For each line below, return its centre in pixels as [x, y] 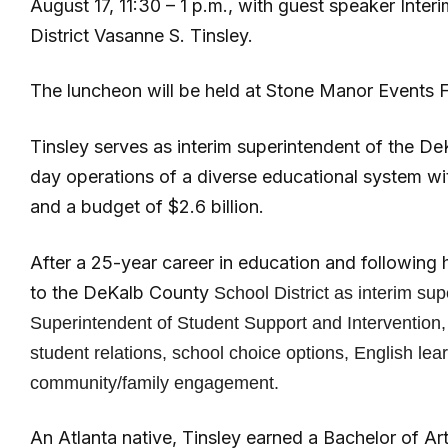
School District [271, 292]
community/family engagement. [154, 382]
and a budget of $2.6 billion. [147, 206]
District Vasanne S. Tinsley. [141, 35]
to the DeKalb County [122, 292]
